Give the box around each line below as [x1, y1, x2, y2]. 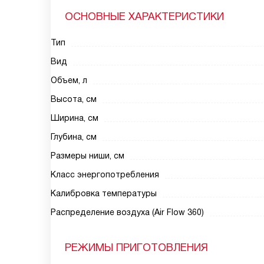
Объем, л [51, 75, 87, 85]
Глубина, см [51, 132, 97, 141]
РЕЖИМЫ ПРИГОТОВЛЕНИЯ [65, 242, 208, 253]
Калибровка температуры [51, 189, 157, 198]
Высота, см [51, 94, 97, 104]
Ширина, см [51, 113, 98, 123]
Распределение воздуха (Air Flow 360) [51, 207, 204, 217]
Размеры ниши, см [51, 151, 124, 160]
